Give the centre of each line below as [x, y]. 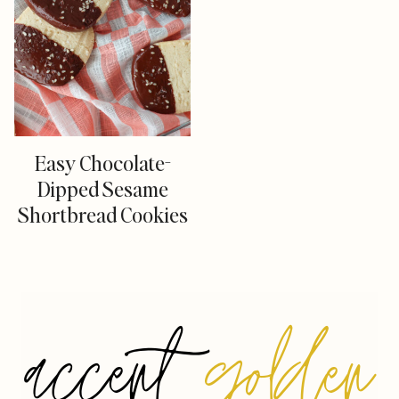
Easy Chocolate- [102, 163]
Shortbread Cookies [102, 215]
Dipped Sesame [102, 189]
